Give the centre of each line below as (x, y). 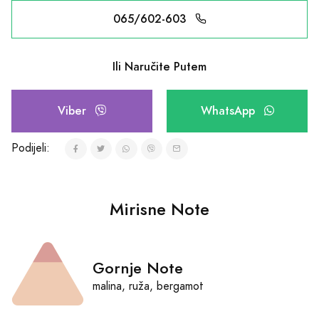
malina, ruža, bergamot (148, 286)
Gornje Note (138, 268)
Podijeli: (31, 148)
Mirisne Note (159, 210)
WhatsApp (229, 110)
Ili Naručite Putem (159, 66)
